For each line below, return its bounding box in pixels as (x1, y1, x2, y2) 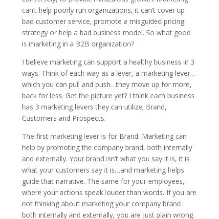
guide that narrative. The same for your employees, (22, 176, 185, 186)
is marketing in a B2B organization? (22, 39, 134, 48)
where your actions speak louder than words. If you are (22, 188, 197, 197)
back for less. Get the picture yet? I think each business (22, 91, 195, 100)
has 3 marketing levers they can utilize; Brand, (22, 102, 167, 111)
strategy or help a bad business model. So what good (22, 28, 191, 37)
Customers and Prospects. (22, 113, 106, 123)
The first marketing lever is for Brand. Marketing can (22, 131, 187, 141)
